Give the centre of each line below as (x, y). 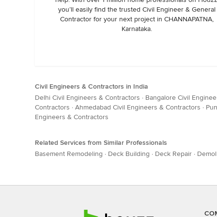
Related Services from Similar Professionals (101, 143)
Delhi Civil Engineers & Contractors (87, 98)
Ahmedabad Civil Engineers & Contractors (138, 107)
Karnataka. (137, 29)
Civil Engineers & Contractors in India (92, 86)
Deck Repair (173, 154)
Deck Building (129, 154)
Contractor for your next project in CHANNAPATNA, (137, 19)
